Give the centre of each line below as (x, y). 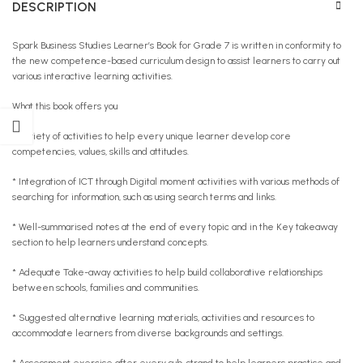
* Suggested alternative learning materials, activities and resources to (163, 317)
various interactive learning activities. (92, 76)
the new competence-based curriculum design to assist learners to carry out (176, 60)
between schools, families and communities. (106, 287)
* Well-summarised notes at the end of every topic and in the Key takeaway (175, 226)
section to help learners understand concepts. (110, 242)
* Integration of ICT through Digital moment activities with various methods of (176, 181)
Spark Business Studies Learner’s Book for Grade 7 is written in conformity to (177, 45)
